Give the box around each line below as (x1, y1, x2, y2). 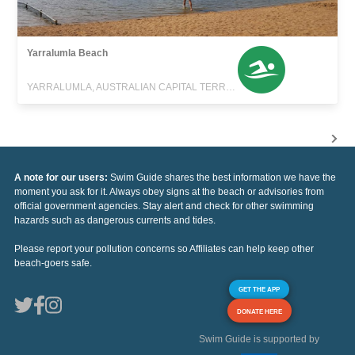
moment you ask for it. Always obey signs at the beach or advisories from (14, 185, 324, 197)
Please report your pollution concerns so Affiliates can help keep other (14, 242, 314, 254)
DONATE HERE (236, 307, 282, 315)
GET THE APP (239, 284, 280, 293)
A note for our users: (14, 171, 110, 183)
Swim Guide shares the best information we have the (110, 171, 336, 183)
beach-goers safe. (14, 257, 92, 269)
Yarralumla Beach (27, 47, 109, 59)
